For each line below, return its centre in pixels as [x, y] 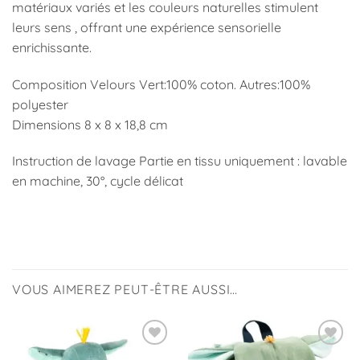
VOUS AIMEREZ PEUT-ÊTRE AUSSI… [125, 289]
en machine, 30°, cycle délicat [98, 181]
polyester [40, 104]
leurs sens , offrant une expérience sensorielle [147, 27]
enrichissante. [52, 47]
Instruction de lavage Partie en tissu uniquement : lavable [180, 161]
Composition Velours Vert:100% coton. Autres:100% [161, 84]
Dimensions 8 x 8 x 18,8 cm [90, 124]
